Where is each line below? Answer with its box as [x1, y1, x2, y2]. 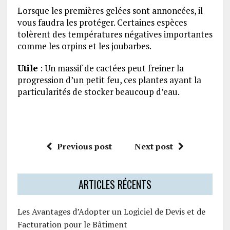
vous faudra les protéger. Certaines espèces [17, 16, 187, 29]
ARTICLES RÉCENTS [78, 177, 151, 193]
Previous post [56, 141, 112, 152]
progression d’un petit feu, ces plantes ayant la [17, 74, 201, 86]
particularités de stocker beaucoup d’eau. [17, 86, 180, 98]
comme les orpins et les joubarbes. [17, 40, 151, 52]
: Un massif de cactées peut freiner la [37, 62, 184, 74]
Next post [134, 141, 173, 152]
